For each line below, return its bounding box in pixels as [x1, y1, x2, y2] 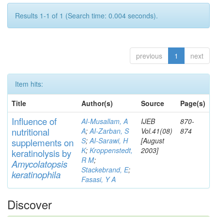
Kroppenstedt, [90, 145, 133, 155]
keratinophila [12, 168, 61, 181]
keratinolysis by [12, 147, 71, 159]
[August [141, 136, 164, 145]
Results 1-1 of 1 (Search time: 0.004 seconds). [15, 11, 158, 20]
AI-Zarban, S [90, 126, 129, 136]
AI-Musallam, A [81, 116, 128, 126]
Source [141, 98, 164, 108]
